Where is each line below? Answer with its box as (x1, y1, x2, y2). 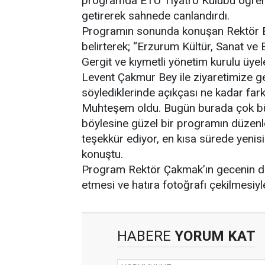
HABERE (117, 228, 171, 244)
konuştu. (82, 147, 123, 161)
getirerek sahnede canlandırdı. (82, 9, 230, 22)
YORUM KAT (171, 228, 256, 244)
